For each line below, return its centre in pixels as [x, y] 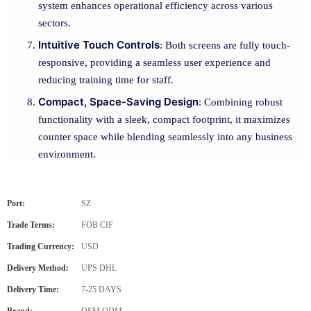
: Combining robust [241, 102]
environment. [67, 154]
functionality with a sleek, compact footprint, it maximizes [164, 119]
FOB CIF [97, 225]
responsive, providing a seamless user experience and [154, 62]
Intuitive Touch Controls [99, 45]
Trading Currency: [41, 246]
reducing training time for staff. [106, 80]
